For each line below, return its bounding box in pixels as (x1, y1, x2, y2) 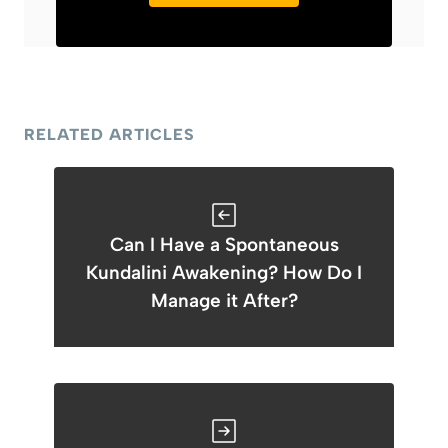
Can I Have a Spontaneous (109, 233, 339, 256)
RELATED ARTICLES (24, 125, 195, 144)
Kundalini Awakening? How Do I (86, 261, 362, 284)
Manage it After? (150, 289, 298, 312)
